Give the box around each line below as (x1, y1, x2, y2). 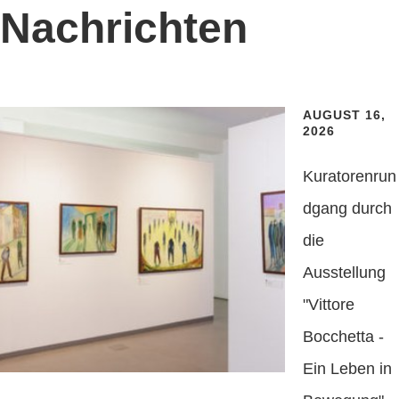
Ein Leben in (303, 360, 392, 378)
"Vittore (303, 296, 354, 313)
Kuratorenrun (303, 167, 396, 185)
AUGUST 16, (303, 108, 386, 122)
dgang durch (303, 199, 392, 217)
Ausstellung (303, 264, 386, 281)
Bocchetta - (303, 328, 384, 346)
